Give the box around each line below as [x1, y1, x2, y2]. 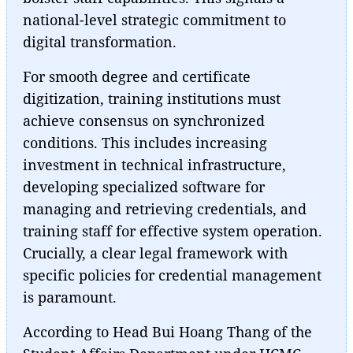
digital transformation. [23, 32, 176, 51]
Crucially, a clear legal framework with [23, 243, 288, 262]
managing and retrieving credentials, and [23, 199, 307, 218]
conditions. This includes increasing [23, 132, 267, 152]
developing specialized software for [23, 176, 265, 196]
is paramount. [23, 287, 117, 307]
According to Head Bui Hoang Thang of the [23, 321, 312, 341]
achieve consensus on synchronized [23, 110, 265, 130]
